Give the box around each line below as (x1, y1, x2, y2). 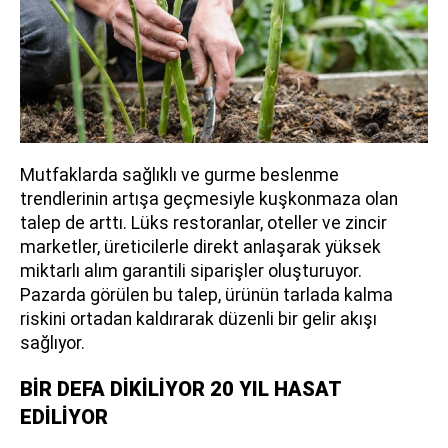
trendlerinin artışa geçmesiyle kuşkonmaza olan (20, 189, 398, 209)
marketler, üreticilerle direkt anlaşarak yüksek (20, 237, 381, 257)
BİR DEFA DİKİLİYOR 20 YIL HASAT (20, 377, 341, 401)
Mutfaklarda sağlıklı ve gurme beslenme (20, 165, 339, 185)
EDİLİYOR (20, 405, 108, 429)
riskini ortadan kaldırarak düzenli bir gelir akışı (20, 309, 377, 329)
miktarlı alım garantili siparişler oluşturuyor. (20, 261, 362, 281)
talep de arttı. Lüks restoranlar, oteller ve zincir (20, 213, 387, 233)
